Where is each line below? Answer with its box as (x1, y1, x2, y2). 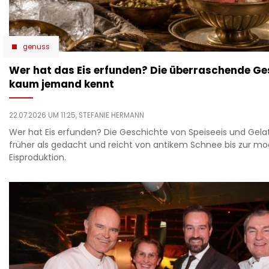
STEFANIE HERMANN (79, 110, 144, 120)
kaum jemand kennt (9, 76, 114, 91)
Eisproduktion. (9, 151, 66, 163)
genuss (23, 41, 50, 52)
